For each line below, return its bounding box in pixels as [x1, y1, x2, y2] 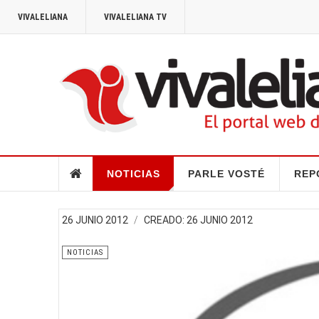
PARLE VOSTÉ [187, 167, 265, 179]
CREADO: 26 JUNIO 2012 [144, 214, 253, 226]
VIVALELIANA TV [104, 12, 167, 22]
